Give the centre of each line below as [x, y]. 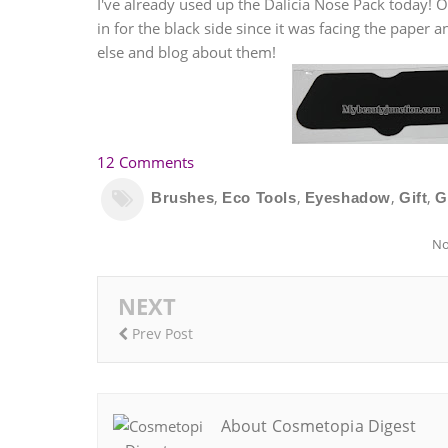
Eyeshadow [348, 198]
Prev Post [160, 333]
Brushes [183, 198]
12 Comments [145, 162]
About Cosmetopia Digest [319, 426]
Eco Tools [259, 198]
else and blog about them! [186, 52]
